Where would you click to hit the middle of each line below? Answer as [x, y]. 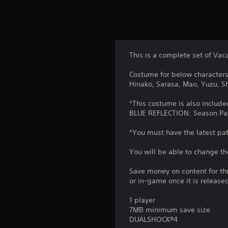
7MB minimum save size [170, 209]
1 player [142, 200]
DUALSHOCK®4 [154, 219]
